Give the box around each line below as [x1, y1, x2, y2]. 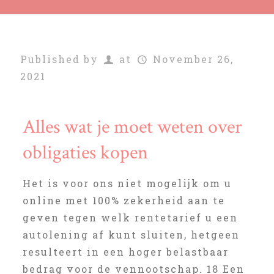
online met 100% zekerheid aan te [22, 194, 225, 207]
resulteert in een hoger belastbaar [22, 245, 229, 258]
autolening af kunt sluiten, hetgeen [22, 228, 240, 241]
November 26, [152, 53, 234, 65]
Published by [20, 53, 98, 65]
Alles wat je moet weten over [22, 114, 242, 139]
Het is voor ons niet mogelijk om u [22, 177, 232, 190]
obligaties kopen [22, 140, 148, 165]
